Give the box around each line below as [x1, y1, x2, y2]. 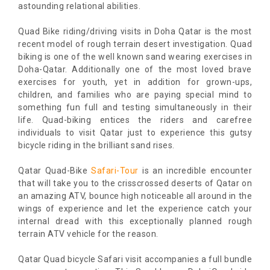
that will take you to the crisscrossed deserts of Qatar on [18, 178, 252, 189]
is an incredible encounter [142, 166, 253, 176]
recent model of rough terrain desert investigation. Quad [18, 39, 252, 49]
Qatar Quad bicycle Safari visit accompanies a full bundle [18, 254, 252, 265]
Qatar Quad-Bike [18, 166, 92, 176]
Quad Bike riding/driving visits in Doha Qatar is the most [18, 27, 252, 37]
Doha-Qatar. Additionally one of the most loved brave [18, 64, 252, 75]
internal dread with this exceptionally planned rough [18, 216, 252, 227]
